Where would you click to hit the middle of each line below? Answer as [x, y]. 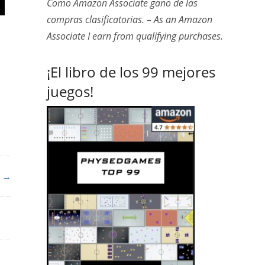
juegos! [70, 91]
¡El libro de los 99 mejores [131, 72]
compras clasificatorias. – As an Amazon [129, 20]
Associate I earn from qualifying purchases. [135, 36]
